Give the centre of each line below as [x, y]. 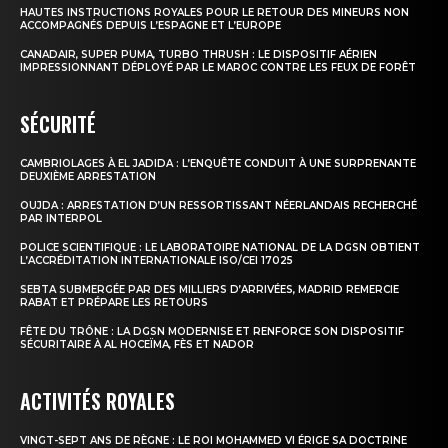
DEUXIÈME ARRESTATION [88, 176]
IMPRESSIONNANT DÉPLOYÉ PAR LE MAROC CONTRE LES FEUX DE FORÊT [218, 67]
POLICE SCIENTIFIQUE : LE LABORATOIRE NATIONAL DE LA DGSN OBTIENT [220, 247]
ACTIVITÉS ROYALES [97, 400]
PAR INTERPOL [61, 218]
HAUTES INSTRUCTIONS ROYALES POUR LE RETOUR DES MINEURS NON [214, 12]
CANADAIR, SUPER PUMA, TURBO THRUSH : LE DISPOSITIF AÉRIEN [198, 54]
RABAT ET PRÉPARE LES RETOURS [114, 302]
